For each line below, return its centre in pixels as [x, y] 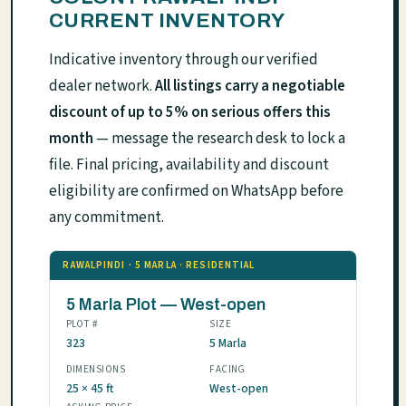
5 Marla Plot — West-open [165, 304]
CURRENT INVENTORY [167, 21]
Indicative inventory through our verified [184, 60]
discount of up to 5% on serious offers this [190, 113]
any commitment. [106, 218]
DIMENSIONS [96, 369]
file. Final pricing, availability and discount [189, 165]
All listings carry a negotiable [250, 87]
